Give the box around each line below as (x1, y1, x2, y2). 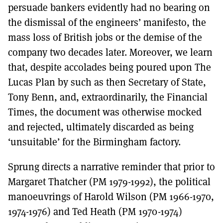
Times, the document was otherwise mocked (8, 105, 202, 118)
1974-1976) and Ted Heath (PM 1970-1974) (8, 205, 182, 218)
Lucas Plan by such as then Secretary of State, (8, 75, 206, 89)
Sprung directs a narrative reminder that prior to (8, 160, 215, 173)
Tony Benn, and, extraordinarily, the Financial (8, 90, 208, 104)
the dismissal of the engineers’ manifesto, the (8, 15, 206, 29)
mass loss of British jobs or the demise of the (8, 30, 202, 44)
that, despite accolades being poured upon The (8, 60, 211, 74)
